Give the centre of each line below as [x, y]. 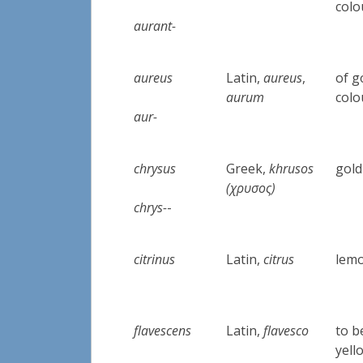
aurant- [155, 26]
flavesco [286, 330]
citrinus [155, 259]
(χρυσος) [251, 188]
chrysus [155, 168]
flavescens [163, 330]
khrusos [292, 168]
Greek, [248, 168]
